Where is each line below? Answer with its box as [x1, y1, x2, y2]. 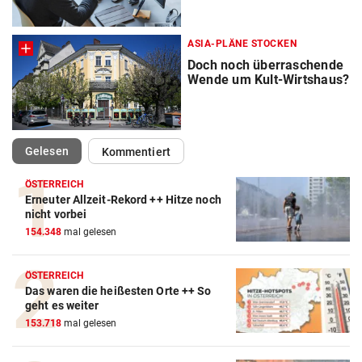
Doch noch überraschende [187, 57, 343, 74]
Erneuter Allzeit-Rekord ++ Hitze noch [25, 193, 221, 207]
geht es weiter [25, 299, 99, 313]
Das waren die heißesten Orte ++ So [25, 284, 212, 298]
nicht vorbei [25, 208, 87, 221]
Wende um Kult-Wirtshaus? [187, 72, 350, 88]
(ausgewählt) [67, 144, 137, 158]
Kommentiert [101, 145, 170, 159]
